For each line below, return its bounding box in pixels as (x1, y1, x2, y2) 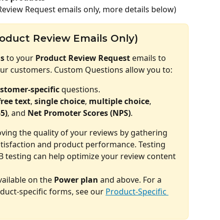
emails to (130, 52, 168, 63)
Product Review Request (35, 52, 130, 63)
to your (4, 52, 35, 63)
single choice (34, 96, 85, 107)
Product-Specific (106, 186, 168, 197)
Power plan (54, 174, 98, 186)
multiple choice (89, 96, 149, 107)
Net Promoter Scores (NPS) (27, 108, 131, 119)
